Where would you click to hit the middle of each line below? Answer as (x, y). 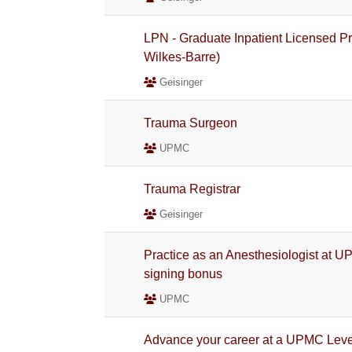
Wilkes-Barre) (182, 57)
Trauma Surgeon (191, 123)
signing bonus (183, 274)
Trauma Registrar (192, 189)
